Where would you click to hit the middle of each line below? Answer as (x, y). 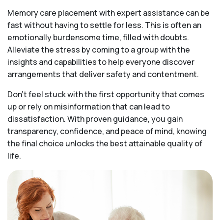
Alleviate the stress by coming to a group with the (99, 49)
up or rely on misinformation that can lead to (89, 106)
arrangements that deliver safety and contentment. (103, 74)
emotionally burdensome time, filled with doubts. (98, 37)
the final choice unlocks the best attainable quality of (105, 143)
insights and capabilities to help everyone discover (101, 62)
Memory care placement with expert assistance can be (109, 13)
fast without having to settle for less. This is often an (104, 25)
